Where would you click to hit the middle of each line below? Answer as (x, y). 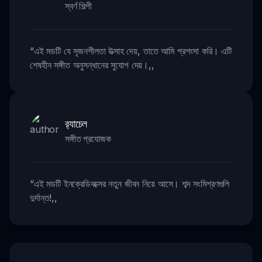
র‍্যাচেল (76, 123)
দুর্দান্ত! (41, 197)
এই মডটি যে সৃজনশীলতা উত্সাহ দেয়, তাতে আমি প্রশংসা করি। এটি (133, 51)
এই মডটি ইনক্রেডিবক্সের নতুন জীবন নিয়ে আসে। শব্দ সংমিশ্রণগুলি (132, 183)
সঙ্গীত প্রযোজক (88, 138)
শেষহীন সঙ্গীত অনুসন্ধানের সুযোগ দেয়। (89, 65)
